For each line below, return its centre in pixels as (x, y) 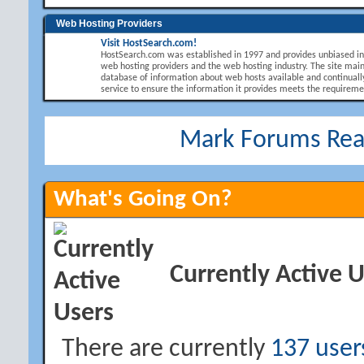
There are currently (166, 349)
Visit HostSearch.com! (149, 43)
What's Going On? (143, 199)
